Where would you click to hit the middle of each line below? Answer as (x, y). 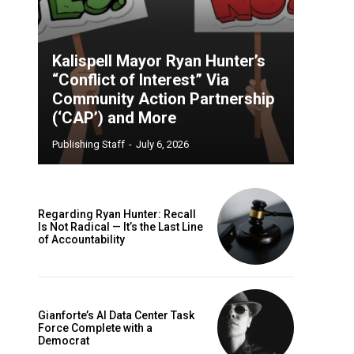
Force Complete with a (95, 328)
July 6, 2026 (162, 145)
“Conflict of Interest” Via (141, 80)
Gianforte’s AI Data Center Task (116, 315)
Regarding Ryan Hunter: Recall (117, 214)
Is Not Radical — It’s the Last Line (121, 226)
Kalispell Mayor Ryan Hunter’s (159, 61)
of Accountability (81, 239)
